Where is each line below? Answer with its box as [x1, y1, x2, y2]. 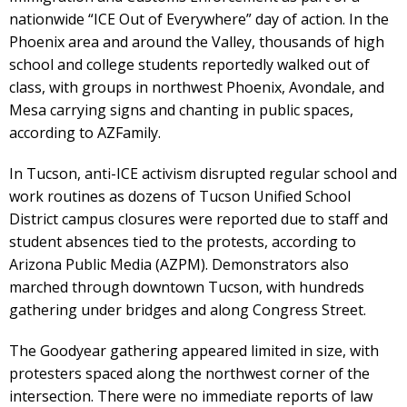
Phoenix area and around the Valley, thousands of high [9, 31, 384, 52]
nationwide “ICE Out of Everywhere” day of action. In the [9, 8, 389, 29]
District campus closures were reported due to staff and [9, 208, 388, 229]
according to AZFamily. [9, 122, 161, 143]
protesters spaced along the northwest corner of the [9, 362, 370, 383]
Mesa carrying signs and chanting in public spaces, [9, 99, 353, 120]
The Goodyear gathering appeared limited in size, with [9, 340, 379, 361]
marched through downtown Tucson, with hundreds [9, 276, 364, 297]
